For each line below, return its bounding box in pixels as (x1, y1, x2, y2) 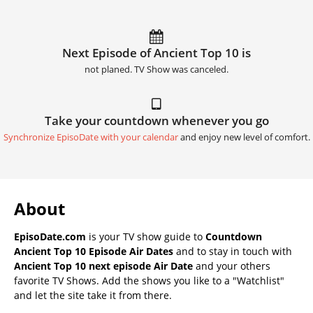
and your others (193, 259, 270, 272)
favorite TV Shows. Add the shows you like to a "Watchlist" (14, 273, 284, 287)
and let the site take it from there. (14, 288, 172, 302)
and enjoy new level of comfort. (177, 131, 310, 143)
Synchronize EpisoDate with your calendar (3, 131, 178, 143)
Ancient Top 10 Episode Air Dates (14, 244, 173, 258)
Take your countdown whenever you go (44, 112, 269, 129)
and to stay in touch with (173, 244, 292, 258)
